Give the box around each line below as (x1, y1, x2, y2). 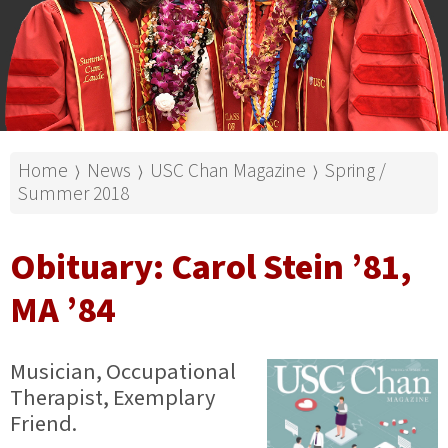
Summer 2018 (18, 179, 129, 208)
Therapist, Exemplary (10, 381, 215, 414)
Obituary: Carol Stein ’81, (10, 241, 412, 293)
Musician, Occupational (10, 355, 236, 388)
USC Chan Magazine (150, 156, 306, 185)
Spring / (325, 156, 386, 185)
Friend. (10, 407, 77, 440)
